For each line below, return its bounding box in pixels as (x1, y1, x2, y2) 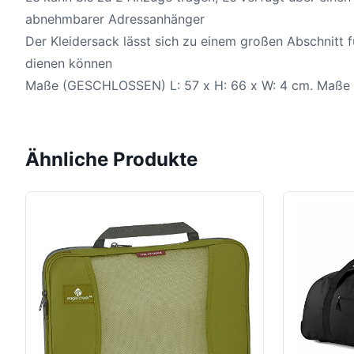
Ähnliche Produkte (25, 147, 198, 171)
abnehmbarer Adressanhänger (25, 10, 205, 27)
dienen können (25, 55, 112, 71)
